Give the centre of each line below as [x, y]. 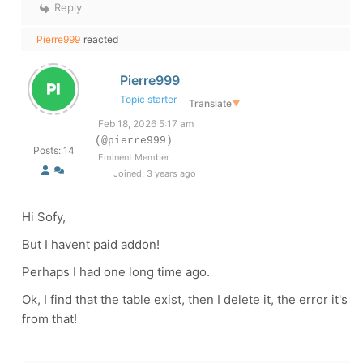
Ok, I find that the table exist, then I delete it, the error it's [185, 299]
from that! [49, 319]
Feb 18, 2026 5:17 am [146, 124]
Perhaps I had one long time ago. [116, 272]
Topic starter [147, 99]
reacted [101, 39]
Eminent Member [134, 157]
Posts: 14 [53, 150]
